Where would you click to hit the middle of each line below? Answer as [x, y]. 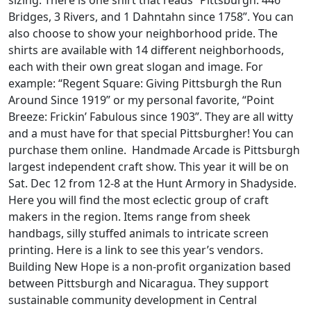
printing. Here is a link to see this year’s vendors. [137, 250]
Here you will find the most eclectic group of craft [138, 200]
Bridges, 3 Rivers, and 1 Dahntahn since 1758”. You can [151, 16]
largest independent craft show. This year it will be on [149, 166]
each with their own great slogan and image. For [136, 66]
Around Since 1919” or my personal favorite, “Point [141, 100]
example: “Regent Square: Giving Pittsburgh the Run [145, 83]
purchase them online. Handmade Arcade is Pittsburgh [154, 150]
